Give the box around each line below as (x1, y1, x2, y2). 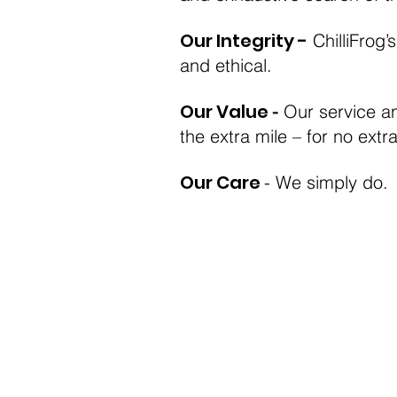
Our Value (180, 99, 272, 124)
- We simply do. (264, 171, 388, 193)
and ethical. (180, 54, 272, 76)
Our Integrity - (180, 28, 307, 53)
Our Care (180, 170, 264, 195)
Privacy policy (181, 332, 291, 354)
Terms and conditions (181, 279, 359, 301)
